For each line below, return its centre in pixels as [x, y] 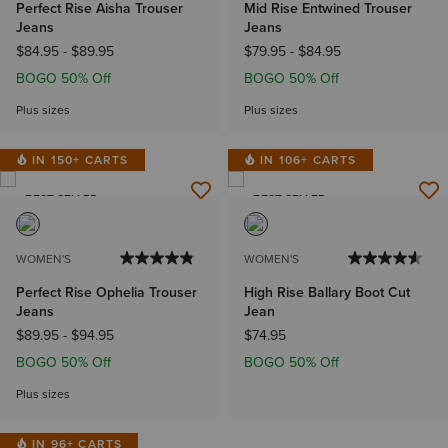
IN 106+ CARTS [308, 159]
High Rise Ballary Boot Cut [327, 293]
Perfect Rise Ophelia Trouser [106, 293]
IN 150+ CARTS [80, 159]
